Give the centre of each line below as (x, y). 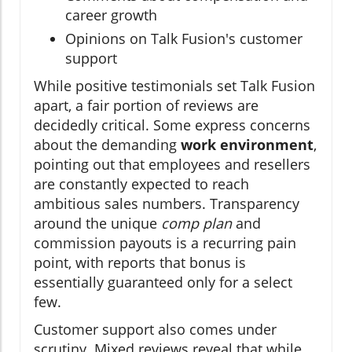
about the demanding (107, 145)
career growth (111, 15)
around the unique (97, 224)
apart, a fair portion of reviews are (146, 106)
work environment (247, 145)
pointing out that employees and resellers (172, 165)
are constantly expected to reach (141, 184)
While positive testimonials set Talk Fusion (174, 86)
